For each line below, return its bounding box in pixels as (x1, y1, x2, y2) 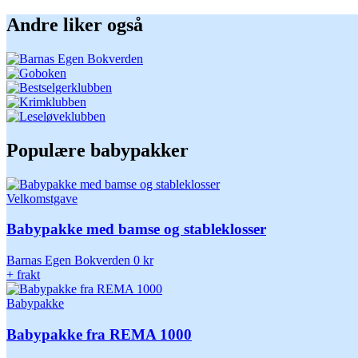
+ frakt (6, 268, 40, 282)
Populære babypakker (6, 139, 189, 161)
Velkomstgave (6, 191, 78, 205)
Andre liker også (6, 14, 143, 35)
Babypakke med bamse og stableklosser (6, 221, 266, 238)
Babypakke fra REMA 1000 (6, 325, 192, 343)
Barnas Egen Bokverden (6, 253, 130, 268)
